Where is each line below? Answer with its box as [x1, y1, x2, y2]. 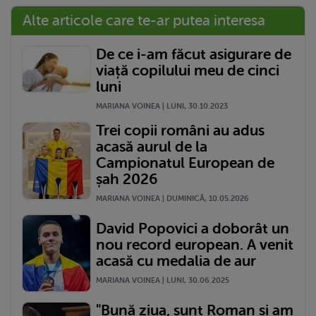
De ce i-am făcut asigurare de [96, 45, 291, 63]
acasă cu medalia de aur [96, 252, 256, 269]
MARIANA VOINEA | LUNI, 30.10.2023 [96, 101, 228, 111]
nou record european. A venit [96, 236, 293, 253]
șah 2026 [96, 170, 158, 188]
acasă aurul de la [96, 138, 207, 155]
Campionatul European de [96, 154, 274, 171]
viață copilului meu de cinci [96, 61, 279, 79]
